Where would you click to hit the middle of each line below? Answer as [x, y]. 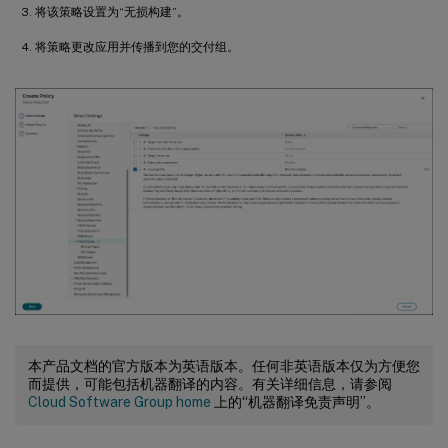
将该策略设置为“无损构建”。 [112, 11]
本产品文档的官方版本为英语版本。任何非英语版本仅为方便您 [224, 366]
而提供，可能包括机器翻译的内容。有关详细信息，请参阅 [210, 384]
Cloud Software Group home [119, 402]
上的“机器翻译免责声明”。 [295, 402]
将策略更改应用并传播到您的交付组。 [137, 46]
